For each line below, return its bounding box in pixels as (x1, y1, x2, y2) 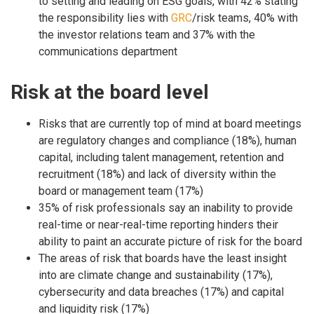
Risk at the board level (11, 81, 209, 104)
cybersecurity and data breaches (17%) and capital (39, 285, 284, 299)
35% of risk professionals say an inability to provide (39, 201, 293, 215)
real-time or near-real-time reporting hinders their (39, 218, 278, 232)
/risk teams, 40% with (192, 11, 298, 25)
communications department (39, 45, 177, 59)
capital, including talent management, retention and (39, 151, 284, 165)
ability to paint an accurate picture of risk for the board (39, 235, 302, 249)
